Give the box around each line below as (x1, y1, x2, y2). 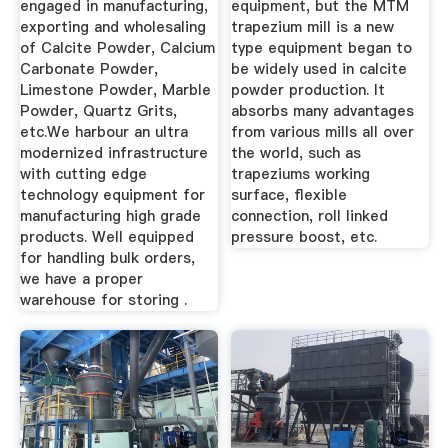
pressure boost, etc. (231, 226, 378, 247)
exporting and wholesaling (19, 16, 206, 37)
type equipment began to (231, 37, 413, 58)
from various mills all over (231, 121, 415, 142)
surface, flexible (231, 184, 348, 205)
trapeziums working (231, 163, 371, 184)
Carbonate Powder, (19, 58, 158, 79)
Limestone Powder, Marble (19, 79, 211, 100)
